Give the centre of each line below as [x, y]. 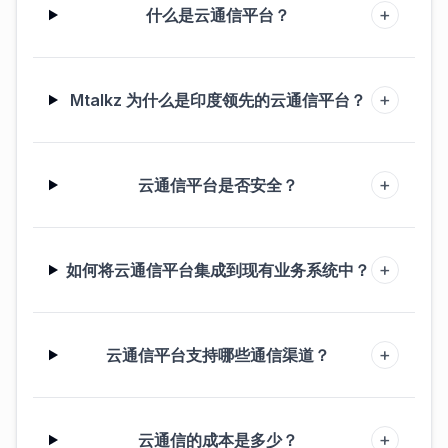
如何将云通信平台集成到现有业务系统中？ [218, 270]
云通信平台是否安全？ [218, 185]
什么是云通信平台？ [218, 15]
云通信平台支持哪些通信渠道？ [218, 355]
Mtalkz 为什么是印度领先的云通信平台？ [218, 100]
